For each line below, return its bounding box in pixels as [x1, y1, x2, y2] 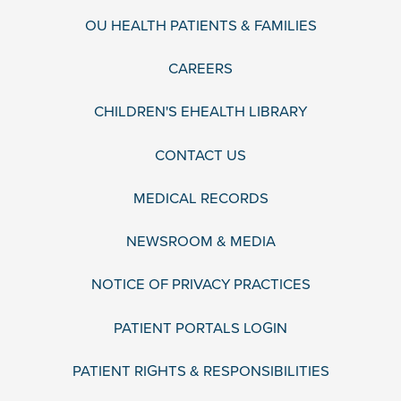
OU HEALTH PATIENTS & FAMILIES [84, 16, 317, 35]
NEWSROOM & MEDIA [125, 233, 276, 252]
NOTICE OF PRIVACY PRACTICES [90, 276, 311, 294]
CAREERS [168, 60, 233, 79]
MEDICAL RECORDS [132, 189, 269, 208]
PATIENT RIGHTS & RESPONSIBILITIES [72, 362, 329, 380]
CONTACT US [155, 146, 246, 165]
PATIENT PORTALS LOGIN [114, 319, 287, 337]
